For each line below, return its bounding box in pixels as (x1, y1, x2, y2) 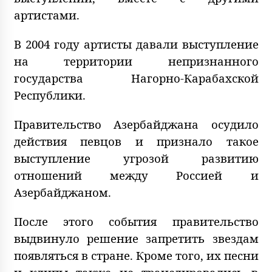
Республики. (13, 87, 86, 103)
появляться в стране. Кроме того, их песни (13, 248, 259, 263)
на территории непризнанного (13, 53, 259, 69)
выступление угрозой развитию (13, 151, 259, 166)
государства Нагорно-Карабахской (13, 70, 259, 86)
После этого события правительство (13, 214, 259, 229)
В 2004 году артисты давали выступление (13, 36, 259, 52)
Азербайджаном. (13, 185, 111, 200)
